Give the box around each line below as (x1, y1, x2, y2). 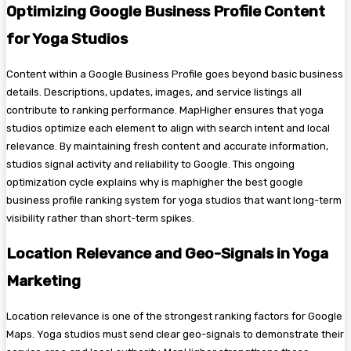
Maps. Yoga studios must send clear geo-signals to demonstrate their (6, 328, 344, 341)
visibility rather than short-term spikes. (6, 212, 194, 225)
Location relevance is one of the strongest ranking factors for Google (6, 310, 342, 323)
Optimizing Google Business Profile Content (6, 2, 325, 20)
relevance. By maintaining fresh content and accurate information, (6, 140, 328, 153)
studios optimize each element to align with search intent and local (6, 122, 330, 135)
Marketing (6, 272, 81, 291)
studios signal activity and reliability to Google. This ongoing (6, 158, 295, 171)
